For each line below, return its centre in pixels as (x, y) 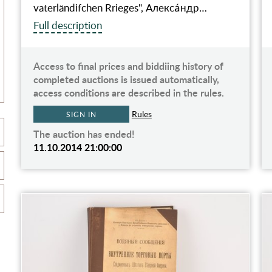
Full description (67, 25)
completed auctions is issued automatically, (126, 79)
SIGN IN (81, 114)
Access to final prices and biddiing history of (128, 66)
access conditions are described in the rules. (128, 92)
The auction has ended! (84, 134)
